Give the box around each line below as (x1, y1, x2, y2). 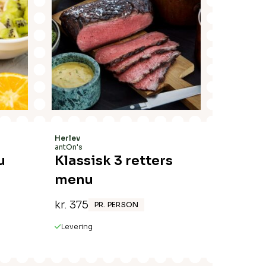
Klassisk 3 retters (55, 153, 173, 169)
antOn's (55, 142, 83, 151)
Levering (61, 222, 93, 231)
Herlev (55, 134, 80, 142)
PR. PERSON (94, 200, 139, 209)
